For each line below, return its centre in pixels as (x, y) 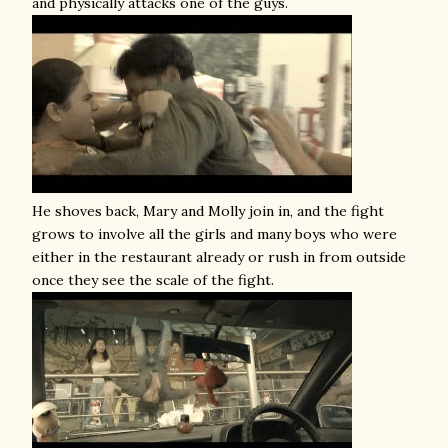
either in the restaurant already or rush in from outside (219, 257)
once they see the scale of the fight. (153, 280)
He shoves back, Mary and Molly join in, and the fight (208, 211)
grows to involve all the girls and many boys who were (214, 234)
